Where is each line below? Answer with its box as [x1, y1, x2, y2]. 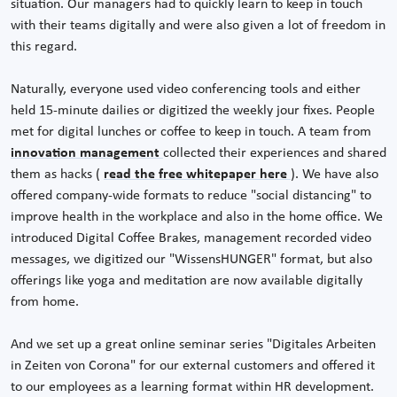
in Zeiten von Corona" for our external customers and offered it [11, 358, 375, 373]
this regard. [11, 39, 77, 54]
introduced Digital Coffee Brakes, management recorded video [11, 230, 371, 245]
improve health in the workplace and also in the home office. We [11, 209, 383, 224]
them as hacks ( [11, 167, 104, 182]
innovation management [11, 145, 163, 160]
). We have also [291, 167, 378, 182]
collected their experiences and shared [163, 145, 386, 160]
